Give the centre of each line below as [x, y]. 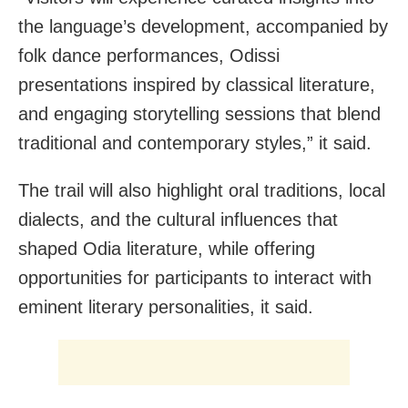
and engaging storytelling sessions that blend [199, 113]
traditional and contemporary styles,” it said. [195, 143]
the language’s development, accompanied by [203, 26]
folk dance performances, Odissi [149, 55]
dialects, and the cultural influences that [178, 219]
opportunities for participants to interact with [195, 277]
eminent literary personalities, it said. [166, 306]
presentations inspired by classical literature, [197, 84]
